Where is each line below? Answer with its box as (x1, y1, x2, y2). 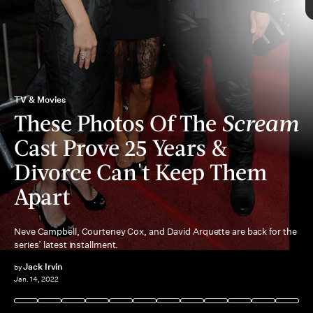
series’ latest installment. (14, 239, 119, 251)
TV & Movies (14, 94, 66, 105)
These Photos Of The (14, 109, 221, 136)
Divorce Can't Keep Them (14, 158, 267, 185)
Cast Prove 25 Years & (14, 133, 228, 161)
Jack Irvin (22, 261, 63, 272)
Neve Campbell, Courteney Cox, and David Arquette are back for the (14, 226, 297, 238)
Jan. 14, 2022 (14, 275, 59, 284)
